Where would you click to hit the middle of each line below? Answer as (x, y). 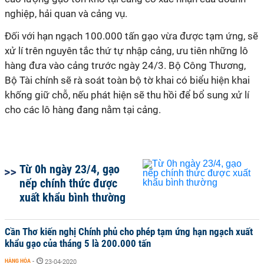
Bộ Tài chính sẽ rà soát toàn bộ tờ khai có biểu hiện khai (127, 80)
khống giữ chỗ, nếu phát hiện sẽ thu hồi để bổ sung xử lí (127, 95)
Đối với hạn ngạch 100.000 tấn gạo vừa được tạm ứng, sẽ (131, 36)
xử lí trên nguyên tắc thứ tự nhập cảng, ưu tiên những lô (126, 51)
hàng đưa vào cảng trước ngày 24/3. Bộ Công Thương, (125, 65)
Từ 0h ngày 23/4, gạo (70, 169)
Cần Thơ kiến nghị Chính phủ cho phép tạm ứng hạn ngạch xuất (129, 232)
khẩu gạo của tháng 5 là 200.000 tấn (78, 243)
